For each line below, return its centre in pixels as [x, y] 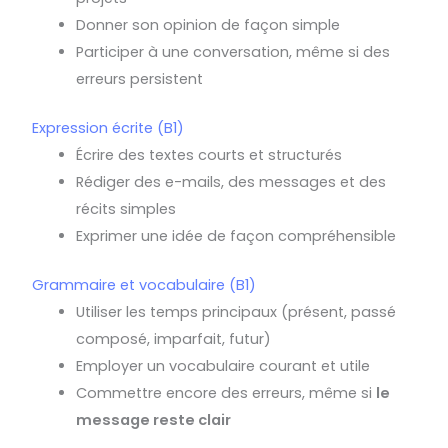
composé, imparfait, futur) [173, 338]
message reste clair [153, 419]
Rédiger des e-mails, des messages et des [231, 181]
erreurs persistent [139, 78]
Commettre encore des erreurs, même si [226, 392]
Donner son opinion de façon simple [208, 24]
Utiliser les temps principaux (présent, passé [236, 311]
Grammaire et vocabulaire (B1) [144, 284]
